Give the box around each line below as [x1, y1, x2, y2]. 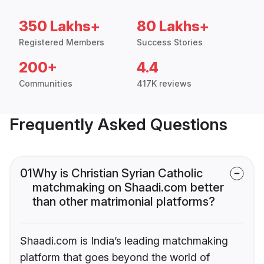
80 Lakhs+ [137, 18, 209, 35]
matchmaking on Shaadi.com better [32, 180, 224, 195]
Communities [19, 78, 72, 89]
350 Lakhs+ [19, 18, 100, 35]
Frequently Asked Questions [9, 114, 227, 135]
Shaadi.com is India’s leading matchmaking [20, 235, 228, 247]
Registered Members [19, 37, 104, 48]
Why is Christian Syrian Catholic [32, 166, 203, 181]
